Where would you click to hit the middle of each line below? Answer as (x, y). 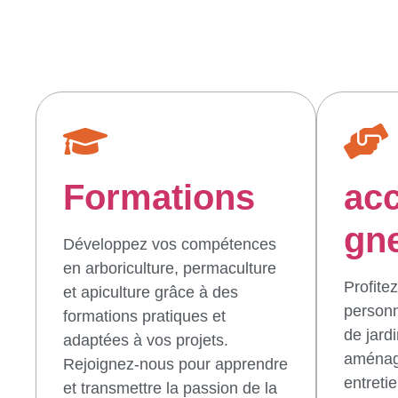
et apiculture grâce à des (151, 292)
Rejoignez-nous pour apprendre (175, 364)
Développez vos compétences (170, 244)
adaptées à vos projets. (146, 340)
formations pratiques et (144, 316)
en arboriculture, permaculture (170, 268)
